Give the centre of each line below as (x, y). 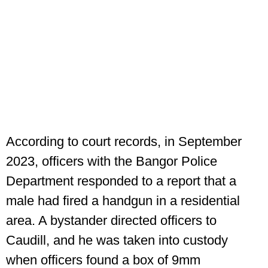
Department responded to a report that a (121, 181)
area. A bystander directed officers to (111, 220)
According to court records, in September (124, 141)
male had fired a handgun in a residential (123, 200)
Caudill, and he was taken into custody (117, 240)
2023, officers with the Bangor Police (112, 161)
